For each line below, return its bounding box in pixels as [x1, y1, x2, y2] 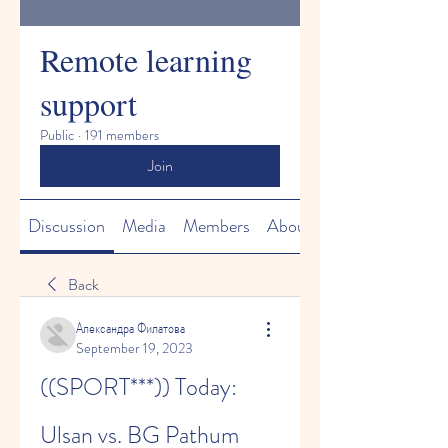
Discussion [28, 213, 106, 239]
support [40, 82, 137, 125]
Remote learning [40, 38, 252, 81]
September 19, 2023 [76, 338, 193, 358]
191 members [85, 125, 159, 145]
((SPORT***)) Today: [40, 370, 237, 404]
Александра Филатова [76, 316, 185, 339]
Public [40, 125, 74, 145]
